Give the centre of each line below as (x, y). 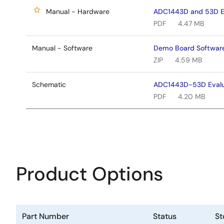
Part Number (45, 216)
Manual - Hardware (78, 11)
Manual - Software (62, 48)
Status (165, 216)
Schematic (49, 84)
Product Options (89, 174)
